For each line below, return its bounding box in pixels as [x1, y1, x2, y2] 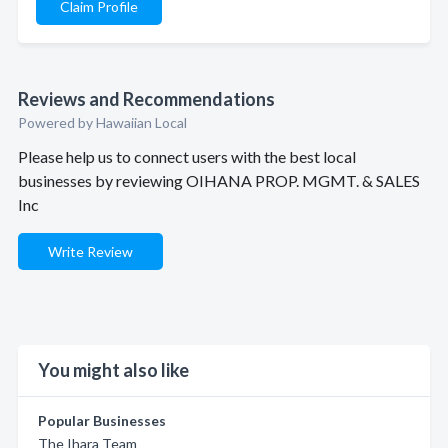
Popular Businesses [38, 412, 166, 429]
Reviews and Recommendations [18, 88, 275, 110]
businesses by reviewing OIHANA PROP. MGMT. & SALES [18, 171, 420, 190]
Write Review [48, 243, 133, 260]
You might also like [38, 359, 189, 381]
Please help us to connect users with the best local [18, 147, 356, 166]
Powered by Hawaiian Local [18, 114, 187, 131]
